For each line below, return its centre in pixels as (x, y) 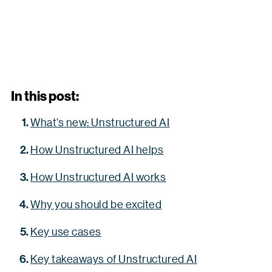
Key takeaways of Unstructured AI (114, 258)
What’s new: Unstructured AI (100, 122)
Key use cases (66, 231)
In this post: (45, 95)
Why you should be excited (96, 204)
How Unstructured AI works (98, 176)
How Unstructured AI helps (97, 149)
